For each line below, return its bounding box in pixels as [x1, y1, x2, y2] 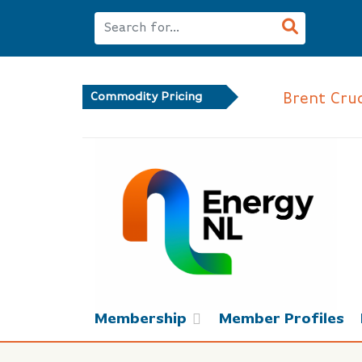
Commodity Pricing [90, 90, 202, 103]
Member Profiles [219, 311, 344, 326]
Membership [95, 311, 187, 326]
